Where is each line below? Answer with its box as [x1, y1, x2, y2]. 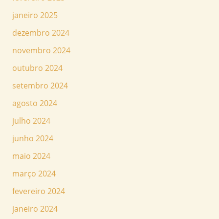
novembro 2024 [12, 45, 70, 56]
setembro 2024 [12, 80, 68, 91]
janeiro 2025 [12, 10, 58, 21]
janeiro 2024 [12, 203, 58, 215]
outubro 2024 [12, 63, 63, 74]
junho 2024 [12, 133, 53, 144]
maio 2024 [12, 151, 50, 162]
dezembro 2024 [12, 27, 69, 39]
